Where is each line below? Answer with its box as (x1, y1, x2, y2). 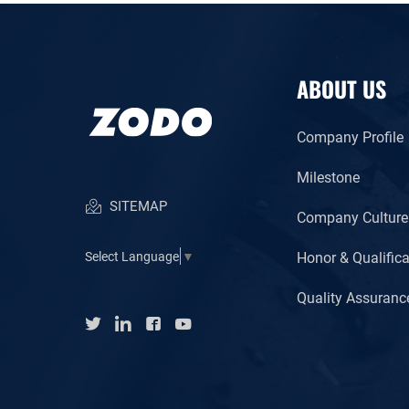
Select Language (85, 247, 179, 266)
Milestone (297, 166, 360, 186)
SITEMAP (106, 195, 167, 215)
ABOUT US (297, 68, 386, 107)
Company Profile (297, 126, 404, 146)
